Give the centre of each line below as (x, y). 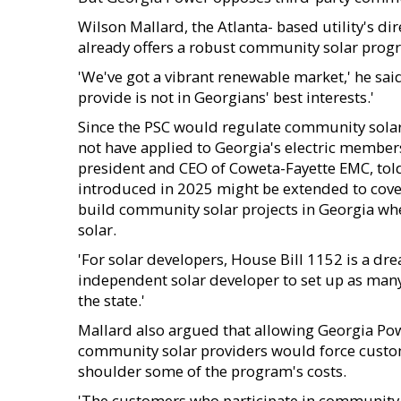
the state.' (111, 300)
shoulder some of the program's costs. (212, 371)
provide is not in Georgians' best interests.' (226, 97)
